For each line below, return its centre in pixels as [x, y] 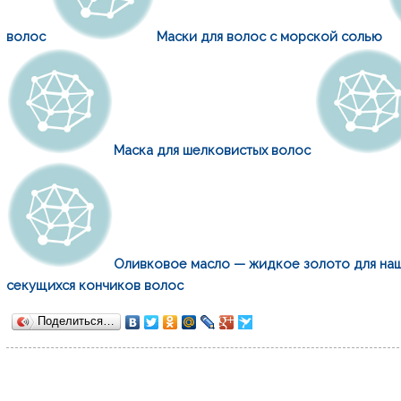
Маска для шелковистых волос [213, 149]
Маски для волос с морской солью [270, 36]
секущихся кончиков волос [95, 285]
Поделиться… [77, 320]
